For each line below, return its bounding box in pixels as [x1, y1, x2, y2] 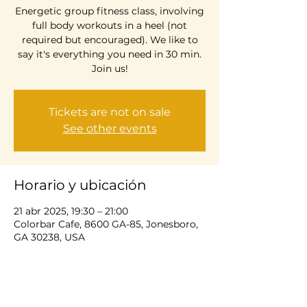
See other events [62, 121, 157, 135]
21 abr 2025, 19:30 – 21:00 [14, 204, 128, 217]
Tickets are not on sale [49, 105, 171, 119]
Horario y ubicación [14, 176, 147, 193]
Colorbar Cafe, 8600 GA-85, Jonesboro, [14, 217, 198, 230]
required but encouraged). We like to [21, 33, 198, 46]
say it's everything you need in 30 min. [18, 47, 201, 60]
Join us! [91, 62, 128, 75]
